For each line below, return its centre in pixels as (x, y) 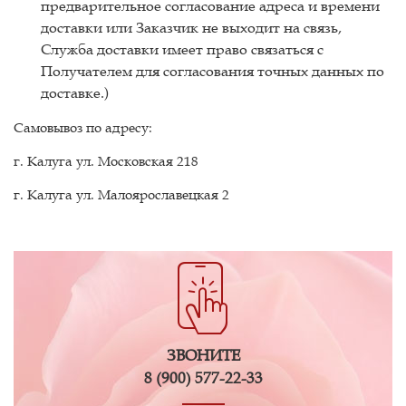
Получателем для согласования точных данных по (213, 71)
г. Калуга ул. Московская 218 (106, 160)
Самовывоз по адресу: (83, 127)
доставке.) (75, 92)
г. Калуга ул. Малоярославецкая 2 (121, 194)
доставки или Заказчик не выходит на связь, (191, 27)
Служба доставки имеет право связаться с (182, 49)
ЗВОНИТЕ (203, 355)
